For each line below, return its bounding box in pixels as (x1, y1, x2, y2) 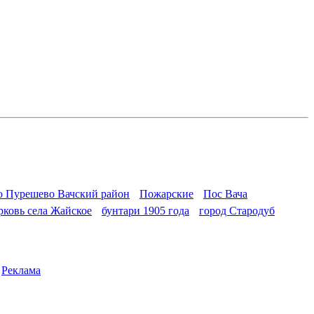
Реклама (1, 264, 41, 276)
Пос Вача (203, 187, 247, 200)
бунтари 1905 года (102, 204, 189, 217)
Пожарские (139, 187, 193, 200)
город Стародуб (199, 204, 275, 217)
